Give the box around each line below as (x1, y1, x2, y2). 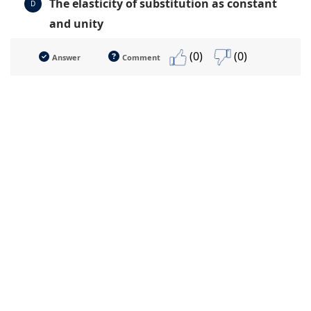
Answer (52, 51, 81, 62)
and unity (49, 15, 103, 31)
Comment (122, 51, 160, 62)
